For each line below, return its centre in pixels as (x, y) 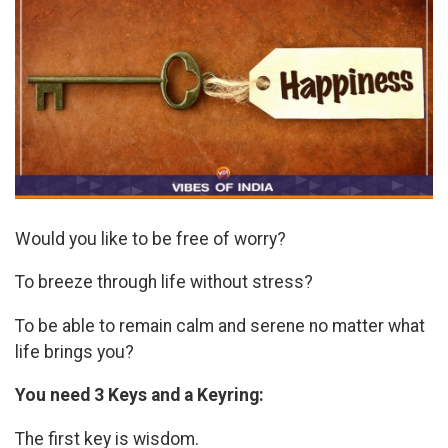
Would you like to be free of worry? (150, 238)
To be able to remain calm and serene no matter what (220, 325)
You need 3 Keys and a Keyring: (139, 395)
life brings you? (74, 351)
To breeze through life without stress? (164, 282)
